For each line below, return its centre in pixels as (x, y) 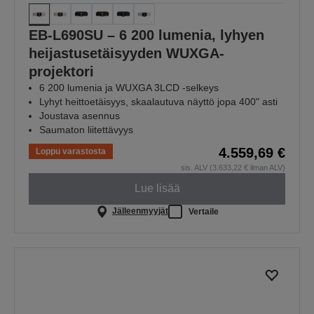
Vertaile (203, 211)
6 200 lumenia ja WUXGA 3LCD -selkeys (129, 87)
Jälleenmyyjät (140, 211)
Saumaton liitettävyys (86, 129)
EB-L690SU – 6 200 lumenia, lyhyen (146, 35)
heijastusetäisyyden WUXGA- (127, 53)
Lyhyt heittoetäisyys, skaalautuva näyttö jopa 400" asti (158, 101)
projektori (61, 71)
